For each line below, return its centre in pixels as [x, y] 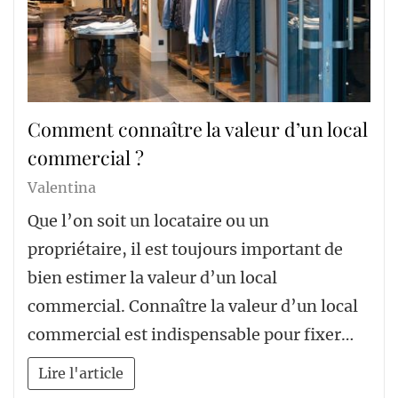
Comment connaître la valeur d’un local [198, 129]
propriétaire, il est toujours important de [185, 249]
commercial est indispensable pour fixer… [191, 334]
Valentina [62, 187]
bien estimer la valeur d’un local [152, 277]
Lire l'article [81, 373]
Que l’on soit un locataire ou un [148, 220]
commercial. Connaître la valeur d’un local [193, 306]
